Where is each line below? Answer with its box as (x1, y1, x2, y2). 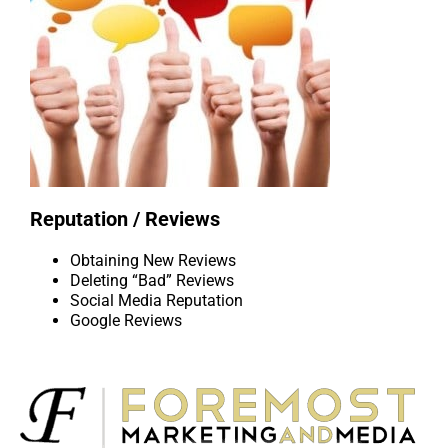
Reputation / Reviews (30, 207, 220, 232)
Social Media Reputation (70, 291, 243, 311)
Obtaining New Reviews (70, 251, 236, 271)
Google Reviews (70, 311, 182, 331)
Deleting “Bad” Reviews (70, 271, 234, 291)
